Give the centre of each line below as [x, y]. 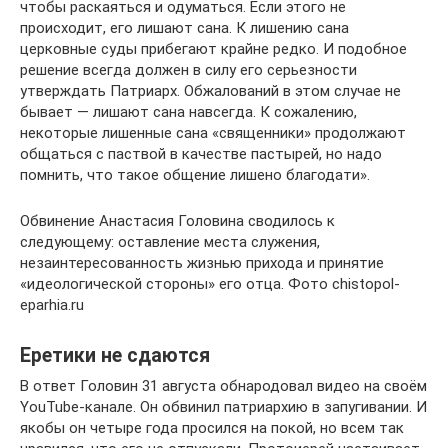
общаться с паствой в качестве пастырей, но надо [201, 154]
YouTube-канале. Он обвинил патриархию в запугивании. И [223, 407]
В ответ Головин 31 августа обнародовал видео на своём [223, 386]
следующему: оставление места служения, [170, 242]
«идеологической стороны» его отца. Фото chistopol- [210, 284]
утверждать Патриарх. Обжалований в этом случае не [210, 91]
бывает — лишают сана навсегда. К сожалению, [188, 112]
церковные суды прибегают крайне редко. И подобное [213, 49]
